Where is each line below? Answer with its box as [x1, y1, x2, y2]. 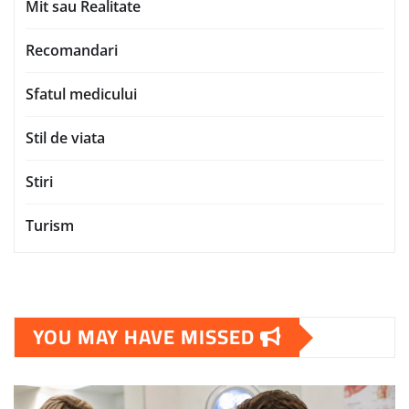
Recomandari [26, 40, 118, 61]
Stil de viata [26, 128, 105, 149]
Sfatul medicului [26, 84, 137, 105]
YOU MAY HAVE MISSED [33, 318, 260, 357]
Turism [26, 215, 74, 236]
